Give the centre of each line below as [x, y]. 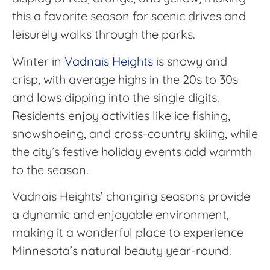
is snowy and [190, 61]
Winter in [38, 61]
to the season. [50, 169]
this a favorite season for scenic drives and [129, 16]
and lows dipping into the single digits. [116, 97]
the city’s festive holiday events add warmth [132, 151]
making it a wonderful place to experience [128, 232]
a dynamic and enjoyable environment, [121, 214]
